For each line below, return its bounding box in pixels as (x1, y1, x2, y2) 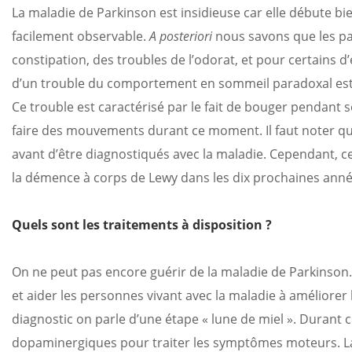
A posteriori (149, 27, 212, 45)
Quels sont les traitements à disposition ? (12, 216, 272, 233)
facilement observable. (12, 27, 149, 45)
